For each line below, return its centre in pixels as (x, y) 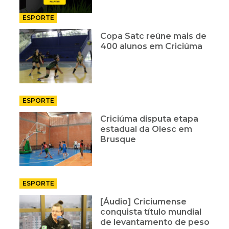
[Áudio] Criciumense (144, 201)
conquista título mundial (151, 212)
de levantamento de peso (155, 222)
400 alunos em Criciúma (152, 46)
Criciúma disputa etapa (150, 119)
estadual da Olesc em (146, 129)
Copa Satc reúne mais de (154, 36)
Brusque (118, 139)
